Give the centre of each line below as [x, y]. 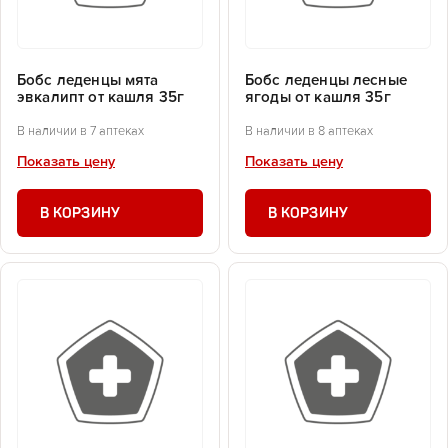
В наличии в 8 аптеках [309, 131]
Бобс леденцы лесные [326, 81]
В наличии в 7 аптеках [80, 131]
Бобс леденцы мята [88, 81]
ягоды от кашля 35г [318, 98]
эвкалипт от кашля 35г [101, 98]
